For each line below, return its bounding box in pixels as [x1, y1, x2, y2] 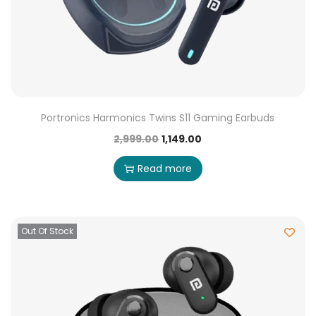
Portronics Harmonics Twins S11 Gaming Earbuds [41, 111, 275, 125]
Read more [137, 162, 192, 176]
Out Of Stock [21, 225, 73, 237]
